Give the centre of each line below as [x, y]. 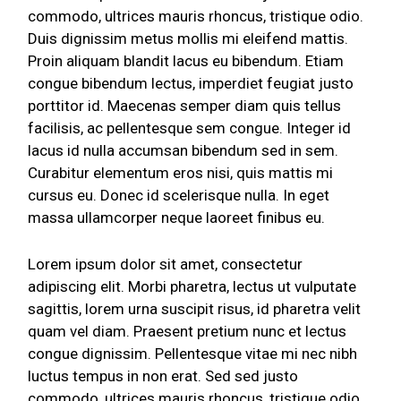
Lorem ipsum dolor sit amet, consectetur [166, 264]
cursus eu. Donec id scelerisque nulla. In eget [179, 196]
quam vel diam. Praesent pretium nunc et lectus [188, 332]
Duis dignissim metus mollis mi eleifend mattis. [188, 39]
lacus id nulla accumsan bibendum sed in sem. [183, 151]
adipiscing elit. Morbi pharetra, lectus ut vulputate [192, 287]
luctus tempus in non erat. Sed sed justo [163, 376]
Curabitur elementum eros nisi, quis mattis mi [181, 173]
